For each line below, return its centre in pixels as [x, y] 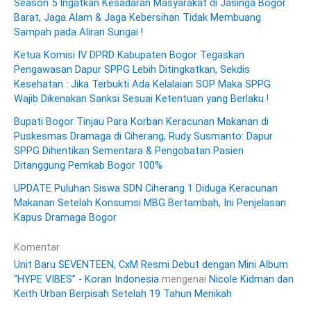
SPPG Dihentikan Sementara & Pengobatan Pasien [129, 150]
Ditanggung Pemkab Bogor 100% [88, 165]
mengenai [184, 279]
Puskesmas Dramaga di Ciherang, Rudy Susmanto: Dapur [143, 136]
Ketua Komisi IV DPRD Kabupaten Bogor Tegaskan [129, 54]
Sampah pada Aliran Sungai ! [78, 32]
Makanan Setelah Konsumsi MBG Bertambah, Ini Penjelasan [150, 202]
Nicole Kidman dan [251, 279]
